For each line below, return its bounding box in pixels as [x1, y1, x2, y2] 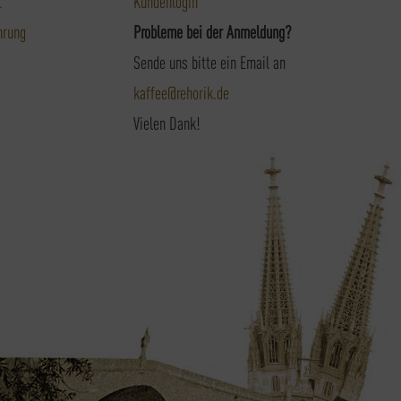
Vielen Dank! [133, 110, 200, 133]
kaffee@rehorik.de [133, 80, 229, 103]
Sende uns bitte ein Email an [133, 49, 286, 73]
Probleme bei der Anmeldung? [133, 19, 292, 42]
